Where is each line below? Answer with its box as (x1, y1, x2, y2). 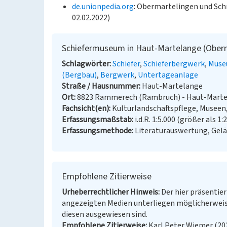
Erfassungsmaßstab (62, 114, 132, 125)
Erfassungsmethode (62, 125, 132, 136)
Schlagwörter (62, 58, 109, 69)
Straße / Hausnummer (62, 81, 139, 92)
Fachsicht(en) (62, 103, 109, 114)
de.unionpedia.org (72, 1, 134, 12)
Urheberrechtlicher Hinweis (62, 186, 158, 198)
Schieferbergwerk (143, 58, 205, 69)
